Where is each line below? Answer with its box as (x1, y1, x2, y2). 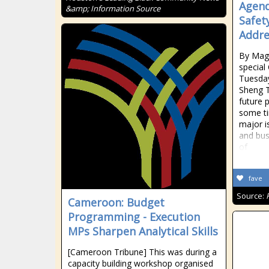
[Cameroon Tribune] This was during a (68, 246, 217, 258)
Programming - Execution (68, 210, 200, 224)
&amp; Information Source (65, 3, 160, 14)
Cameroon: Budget (68, 195, 165, 210)
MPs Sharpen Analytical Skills (68, 224, 218, 238)
